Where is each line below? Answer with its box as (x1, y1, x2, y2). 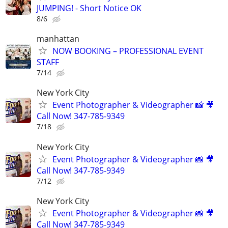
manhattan (37, 33, 79, 45)
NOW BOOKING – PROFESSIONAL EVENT (52, 45, 204, 57)
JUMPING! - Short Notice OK (37, 2, 141, 14)
